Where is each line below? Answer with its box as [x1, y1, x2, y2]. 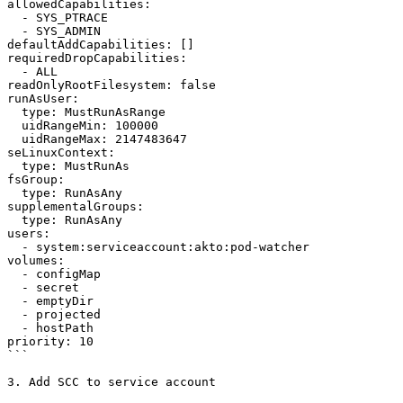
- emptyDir [7, 294, 22, 308]
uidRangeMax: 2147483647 [7, 132, 22, 146]
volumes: [7, 254, 65, 267]
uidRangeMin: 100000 [7, 119, 22, 132]
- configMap [7, 267, 22, 281]
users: [7, 227, 50, 240]
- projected [7, 308, 22, 321]
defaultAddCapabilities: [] [7, 38, 194, 51]
